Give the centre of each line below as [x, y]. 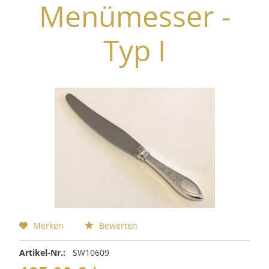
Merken [49, 225]
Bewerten [117, 225]
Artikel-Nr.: [43, 252]
